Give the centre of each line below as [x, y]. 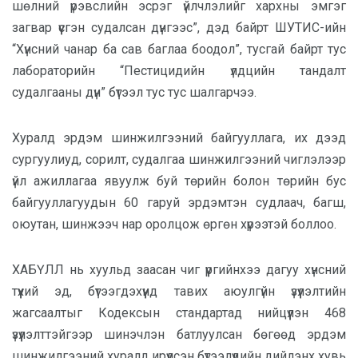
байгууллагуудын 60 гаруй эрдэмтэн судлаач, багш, [179, 202]
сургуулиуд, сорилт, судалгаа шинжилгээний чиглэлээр [179, 159]
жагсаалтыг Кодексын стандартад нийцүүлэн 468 [179, 312]
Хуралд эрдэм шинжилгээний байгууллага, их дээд [179, 137]
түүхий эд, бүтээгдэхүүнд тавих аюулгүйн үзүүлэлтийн [179, 291]
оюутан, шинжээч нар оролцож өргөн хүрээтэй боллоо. [174, 224]
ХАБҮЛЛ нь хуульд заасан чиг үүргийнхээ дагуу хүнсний [179, 269]
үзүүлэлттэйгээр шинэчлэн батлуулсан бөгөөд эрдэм [179, 334]
